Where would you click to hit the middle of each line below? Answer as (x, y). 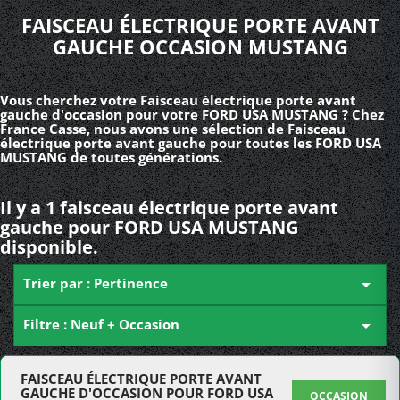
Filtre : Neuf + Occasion (101, 324)
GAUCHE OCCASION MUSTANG (200, 46)
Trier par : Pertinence (96, 283)
